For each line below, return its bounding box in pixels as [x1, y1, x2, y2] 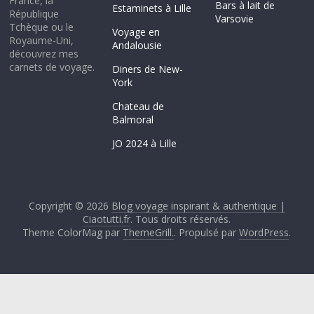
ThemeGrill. [123, 226, 175, 240]
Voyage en [112, 25, 161, 39]
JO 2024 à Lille [112, 137, 177, 151]
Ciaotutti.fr [83, 212, 131, 226]
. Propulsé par [174, 226, 240, 240]
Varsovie [214, 12, 254, 26]
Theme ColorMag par [22, 226, 123, 240]
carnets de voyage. [9, 60, 95, 74]
